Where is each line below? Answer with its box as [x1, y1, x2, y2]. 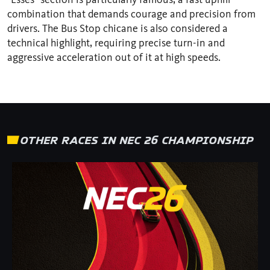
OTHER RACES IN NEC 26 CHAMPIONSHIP [19, 133, 253, 146]
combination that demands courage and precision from [7, 7, 256, 20]
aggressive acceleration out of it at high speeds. [7, 50, 221, 64]
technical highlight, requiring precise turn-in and [7, 36, 225, 49]
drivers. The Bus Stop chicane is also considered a [7, 21, 228, 35]
